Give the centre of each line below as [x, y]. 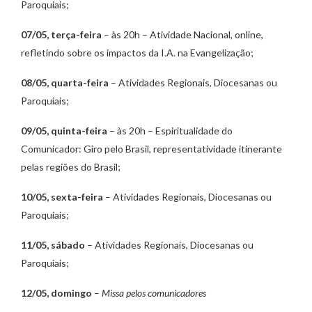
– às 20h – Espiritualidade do [171, 131]
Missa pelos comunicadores [154, 293]
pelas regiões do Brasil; [71, 167]
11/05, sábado [53, 245]
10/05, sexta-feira [62, 197]
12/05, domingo [56, 293]
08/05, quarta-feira [65, 83]
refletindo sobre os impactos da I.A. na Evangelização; [137, 53]
